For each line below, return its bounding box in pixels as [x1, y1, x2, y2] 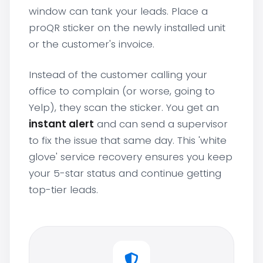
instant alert [29, 117, 94, 131]
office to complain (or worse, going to [29, 84, 215, 98]
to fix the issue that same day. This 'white [29, 133, 227, 147]
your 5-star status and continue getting [29, 166, 221, 180]
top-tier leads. [29, 183, 98, 197]
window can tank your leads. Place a [29, 4, 208, 18]
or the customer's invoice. [29, 37, 154, 51]
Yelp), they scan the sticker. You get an [29, 100, 219, 114]
